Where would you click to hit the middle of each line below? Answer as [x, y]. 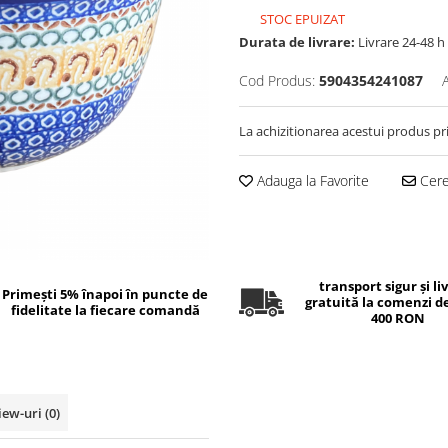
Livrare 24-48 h [400, 42]
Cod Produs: [277, 80]
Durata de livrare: [297, 42]
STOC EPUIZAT [301, 19]
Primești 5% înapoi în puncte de [105, 294]
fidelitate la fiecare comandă [105, 310]
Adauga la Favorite [311, 180]
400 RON [397, 318]
